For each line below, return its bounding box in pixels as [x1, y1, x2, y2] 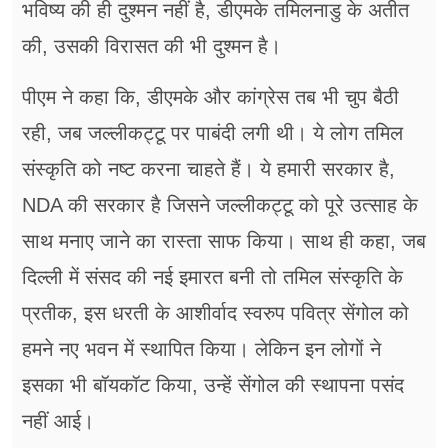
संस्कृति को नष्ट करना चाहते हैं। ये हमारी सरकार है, [22, 158, 395, 181]
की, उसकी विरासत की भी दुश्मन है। [22, 35, 281, 58]
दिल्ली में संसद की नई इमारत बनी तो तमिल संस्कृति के [22, 266, 403, 289]
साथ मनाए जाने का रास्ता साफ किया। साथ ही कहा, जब [22, 230, 426, 253]
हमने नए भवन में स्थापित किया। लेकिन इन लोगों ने [22, 338, 381, 361]
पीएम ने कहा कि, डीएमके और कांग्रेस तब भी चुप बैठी [22, 86, 399, 109]
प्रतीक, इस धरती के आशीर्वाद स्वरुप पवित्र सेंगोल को [22, 302, 409, 325]
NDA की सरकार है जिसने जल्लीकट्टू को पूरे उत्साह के [22, 194, 418, 217]
